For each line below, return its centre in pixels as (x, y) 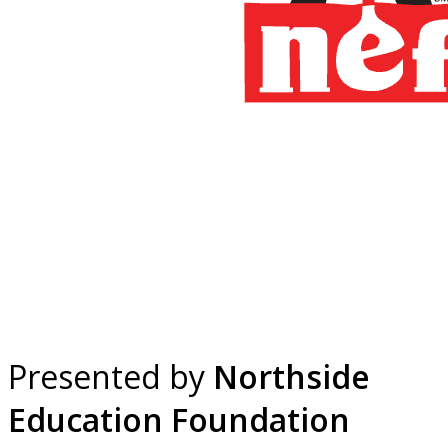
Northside (291, 376)
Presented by (110, 376)
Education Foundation (179, 419)
